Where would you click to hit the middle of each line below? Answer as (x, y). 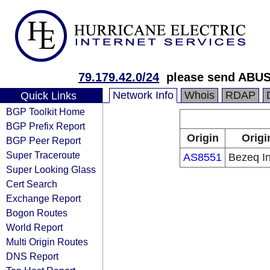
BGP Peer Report (43, 140)
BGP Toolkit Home (46, 111)
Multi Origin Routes (47, 242)
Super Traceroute (43, 155)
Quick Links (48, 96)
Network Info (143, 95)
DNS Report (32, 256)
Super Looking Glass (51, 169)
